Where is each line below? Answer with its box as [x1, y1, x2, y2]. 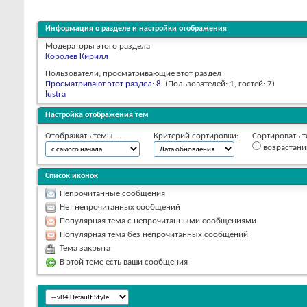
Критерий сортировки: [153, 131, 238, 140]
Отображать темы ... [45, 131, 121, 140]
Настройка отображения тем [45, 110, 149, 119]
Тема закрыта [60, 243, 110, 253]
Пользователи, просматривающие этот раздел [45, 69, 221, 78]
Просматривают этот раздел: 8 [45, 79, 161, 88]
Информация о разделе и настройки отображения [45, 24, 227, 33]
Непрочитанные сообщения [60, 188, 165, 198]
